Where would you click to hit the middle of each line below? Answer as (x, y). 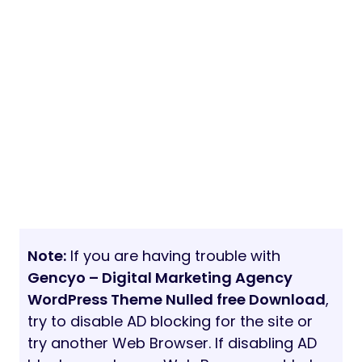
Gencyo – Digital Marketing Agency (160, 278)
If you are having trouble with (173, 256)
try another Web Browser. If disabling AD (172, 343)
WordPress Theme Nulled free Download (177, 300)
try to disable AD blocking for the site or (170, 322)
